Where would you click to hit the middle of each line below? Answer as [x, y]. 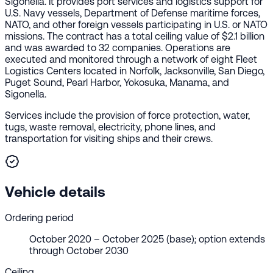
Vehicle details [55, 192]
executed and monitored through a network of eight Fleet [131, 59]
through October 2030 [79, 251]
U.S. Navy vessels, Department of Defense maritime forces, [133, 13]
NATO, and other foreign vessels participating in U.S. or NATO [136, 24]
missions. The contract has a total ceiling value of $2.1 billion [135, 36]
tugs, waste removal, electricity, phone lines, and [110, 127]
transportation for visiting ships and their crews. [109, 138]
